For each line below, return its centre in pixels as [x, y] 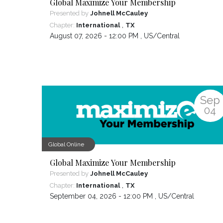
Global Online [66, 145]
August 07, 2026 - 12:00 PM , [97, 36]
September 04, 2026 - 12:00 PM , [104, 196]
